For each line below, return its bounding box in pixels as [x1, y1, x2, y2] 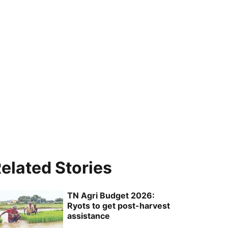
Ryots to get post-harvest [67, 201, 170, 211]
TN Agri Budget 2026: [67, 190, 155, 201]
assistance [67, 211, 110, 221]
